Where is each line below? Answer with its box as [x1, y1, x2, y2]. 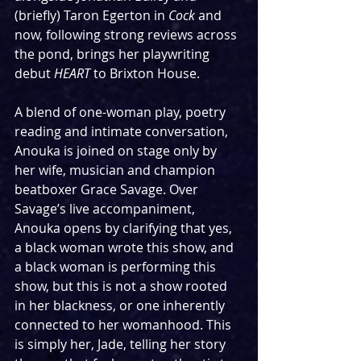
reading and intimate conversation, [15, 122, 231, 140]
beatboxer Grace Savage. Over [15, 180, 201, 198]
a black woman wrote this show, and [15, 239, 237, 256]
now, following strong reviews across [15, 26, 240, 44]
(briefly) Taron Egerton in [15, 6, 168, 24]
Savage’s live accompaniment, [15, 200, 198, 218]
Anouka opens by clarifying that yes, [15, 219, 235, 237]
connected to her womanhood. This [15, 316, 234, 334]
